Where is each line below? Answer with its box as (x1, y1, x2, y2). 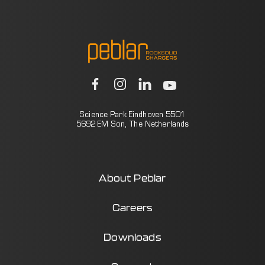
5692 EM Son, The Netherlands (76, 121, 189, 129)
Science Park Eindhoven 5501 (80, 112, 185, 119)
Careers (112, 202, 153, 214)
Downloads (104, 232, 161, 243)
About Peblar (99, 173, 166, 184)
